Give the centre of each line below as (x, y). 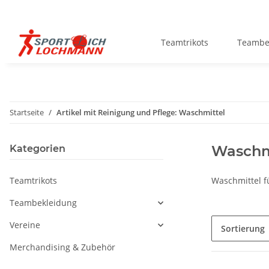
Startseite (27, 113)
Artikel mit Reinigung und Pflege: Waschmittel (141, 113)
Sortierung (243, 229)
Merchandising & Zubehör (62, 247)
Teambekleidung (43, 203)
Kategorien (38, 149)
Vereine (25, 225)
